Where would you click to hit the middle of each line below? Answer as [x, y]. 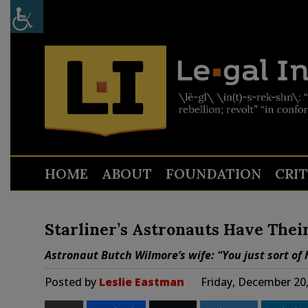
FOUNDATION [213, 174]
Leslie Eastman [141, 282]
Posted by [71, 282]
